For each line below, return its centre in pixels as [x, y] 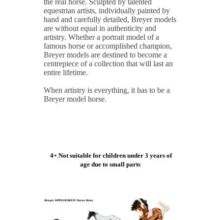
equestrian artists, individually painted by [107, 10]
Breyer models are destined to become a [105, 55]
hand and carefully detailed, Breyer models [110, 19]
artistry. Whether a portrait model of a [101, 37]
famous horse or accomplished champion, [108, 46]
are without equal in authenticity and [100, 28]
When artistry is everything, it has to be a [107, 90]
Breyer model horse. [75, 99]
